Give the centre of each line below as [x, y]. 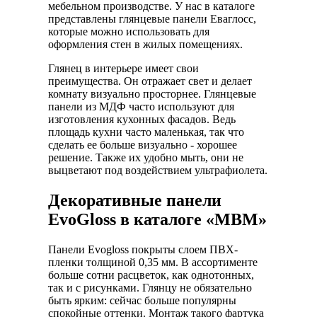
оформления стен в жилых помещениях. [145, 44]
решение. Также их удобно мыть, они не [146, 157]
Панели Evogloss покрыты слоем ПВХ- [143, 249]
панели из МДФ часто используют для [141, 106]
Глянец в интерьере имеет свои [123, 68]
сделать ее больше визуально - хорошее [143, 144]
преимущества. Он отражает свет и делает [150, 81]
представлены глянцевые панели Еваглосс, [152, 18]
